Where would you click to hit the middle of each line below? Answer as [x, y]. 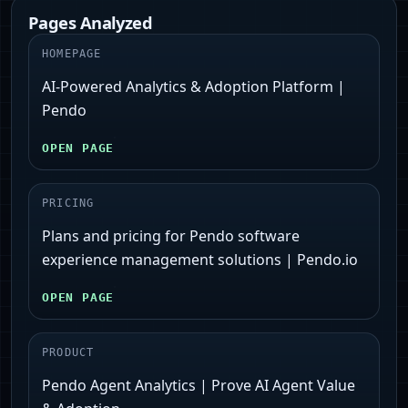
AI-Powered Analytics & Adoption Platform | [194, 87]
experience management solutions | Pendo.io [200, 260]
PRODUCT [68, 353]
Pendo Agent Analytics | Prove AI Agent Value [199, 386]
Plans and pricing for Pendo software [171, 236]
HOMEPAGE [72, 54]
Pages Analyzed [91, 23]
